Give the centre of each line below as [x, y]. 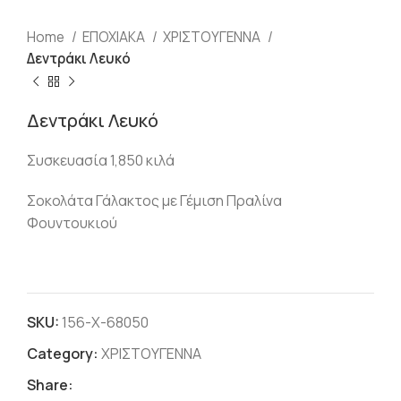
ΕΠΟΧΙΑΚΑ [115, 37]
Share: [50, 385]
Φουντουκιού [72, 223]
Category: [63, 354]
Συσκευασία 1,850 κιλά [101, 160]
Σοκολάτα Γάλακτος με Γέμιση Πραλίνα [154, 200]
